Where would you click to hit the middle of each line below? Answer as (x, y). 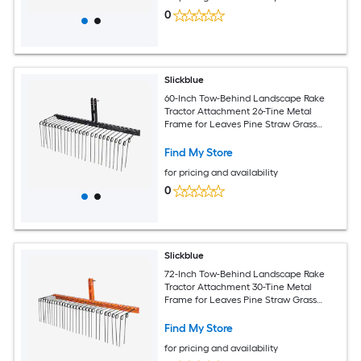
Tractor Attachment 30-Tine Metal (239, 287)
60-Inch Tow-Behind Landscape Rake (245, 99)
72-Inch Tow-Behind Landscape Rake (245, 274)
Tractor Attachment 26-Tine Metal (239, 112)
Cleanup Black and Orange (224, 313)
